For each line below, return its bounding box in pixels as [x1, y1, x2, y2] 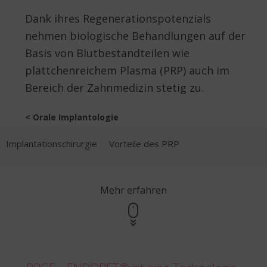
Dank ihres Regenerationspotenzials [25, 11, 211, 26]
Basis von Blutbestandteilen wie [25, 45, 190, 60]
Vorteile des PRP [109, 138, 179, 150]
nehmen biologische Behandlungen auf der [25, 28, 246, 43]
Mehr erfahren [100, 183, 167, 197]
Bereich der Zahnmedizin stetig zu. [25, 80, 204, 95]
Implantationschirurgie [6, 138, 97, 150]
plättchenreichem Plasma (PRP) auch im [25, 63, 229, 77]
